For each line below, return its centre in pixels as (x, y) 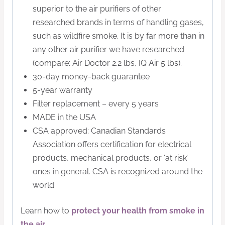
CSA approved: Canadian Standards (99, 131)
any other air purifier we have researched (108, 50)
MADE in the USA (64, 118)
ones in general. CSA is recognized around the (118, 172)
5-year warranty (63, 90)
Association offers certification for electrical (112, 145)
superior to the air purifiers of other (97, 9)
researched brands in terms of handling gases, (118, 23)
